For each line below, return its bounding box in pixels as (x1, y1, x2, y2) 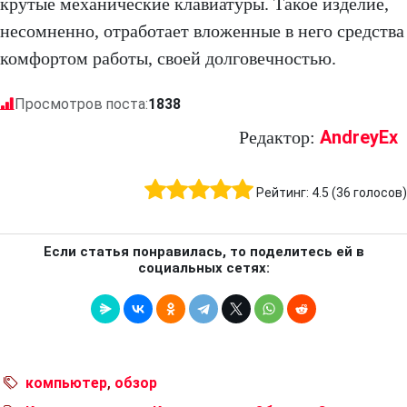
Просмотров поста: (15, 95, 148, 114)
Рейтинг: (256, 185, 312, 201)
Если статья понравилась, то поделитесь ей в (43, 243, 364, 261)
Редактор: (239, 127, 320, 148)
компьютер (25, 374, 107, 392)
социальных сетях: (137, 260, 270, 277)
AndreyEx (320, 126, 398, 149)
